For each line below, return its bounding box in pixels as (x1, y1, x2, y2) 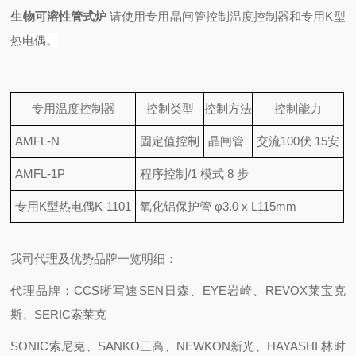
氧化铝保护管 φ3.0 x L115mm (140, 199, 321, 213)
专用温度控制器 (31, 102, 115, 115)
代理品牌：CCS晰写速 (10, 284, 139, 297)
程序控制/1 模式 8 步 (140, 167, 273, 180)
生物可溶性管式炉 (10, 10, 110, 23)
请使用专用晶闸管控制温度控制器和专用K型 (110, 10, 346, 23)
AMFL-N (15, 134, 60, 148)
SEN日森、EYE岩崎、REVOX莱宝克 (138, 284, 346, 297)
